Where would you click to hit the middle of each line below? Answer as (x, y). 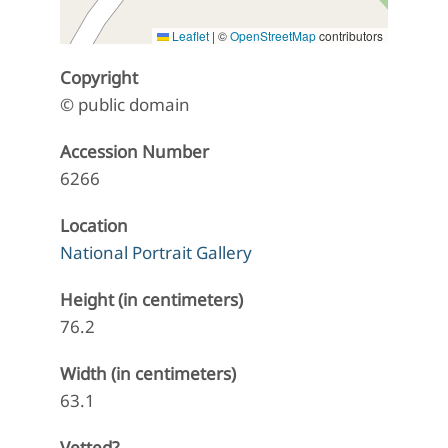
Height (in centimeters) (151, 300)
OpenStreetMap (273, 36)
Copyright (99, 78)
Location (94, 226)
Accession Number (134, 152)
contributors (349, 36)
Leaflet (189, 36)
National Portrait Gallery (156, 253)
